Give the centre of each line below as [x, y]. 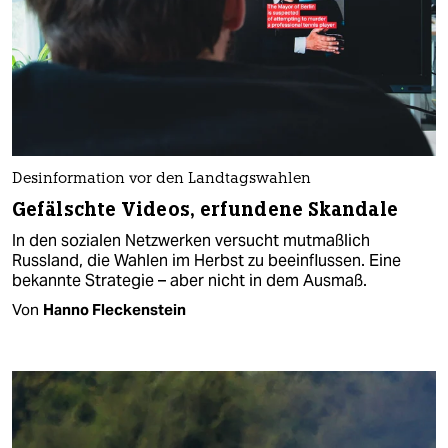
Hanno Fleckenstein [114, 310]
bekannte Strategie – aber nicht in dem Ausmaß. [189, 281]
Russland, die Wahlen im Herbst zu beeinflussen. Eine [206, 261]
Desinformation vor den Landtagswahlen [161, 180]
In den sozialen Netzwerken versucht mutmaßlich [191, 241]
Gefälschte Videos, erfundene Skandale [205, 210]
